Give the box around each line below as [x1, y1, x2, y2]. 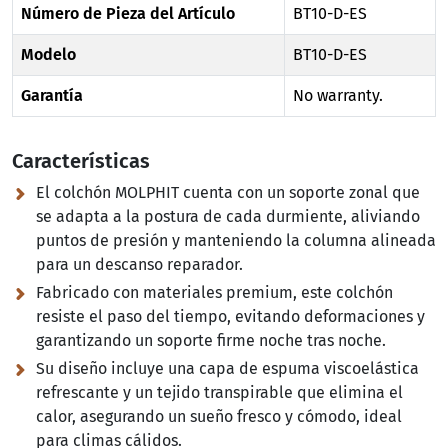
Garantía [21, 86, 83, 106]
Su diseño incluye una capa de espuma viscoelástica [36, 359, 419, 379]
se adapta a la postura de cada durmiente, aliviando [36, 207, 420, 227]
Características [12, 149, 150, 174]
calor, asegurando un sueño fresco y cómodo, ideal [36, 407, 402, 427]
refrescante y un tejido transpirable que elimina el [36, 383, 403, 403]
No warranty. [293, 86, 383, 106]
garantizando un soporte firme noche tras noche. [36, 331, 386, 351]
